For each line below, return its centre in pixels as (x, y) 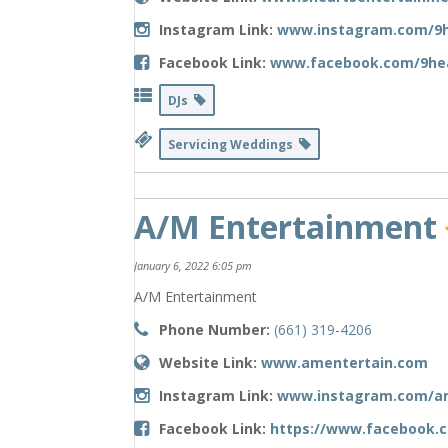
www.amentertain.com (345, 362)
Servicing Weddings (234, 145)
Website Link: (208, 362)
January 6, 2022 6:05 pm (193, 265)
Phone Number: (215, 329)
